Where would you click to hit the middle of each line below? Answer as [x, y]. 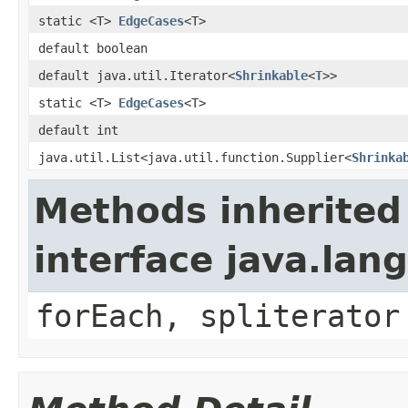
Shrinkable [271, 75]
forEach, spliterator [218, 316]
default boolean [93, 48]
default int [78, 130]
